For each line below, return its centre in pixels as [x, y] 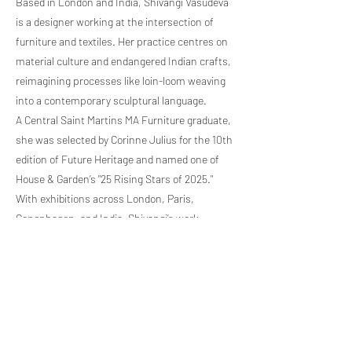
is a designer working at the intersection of [115, 22]
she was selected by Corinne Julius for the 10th [124, 140]
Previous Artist [116, 290]
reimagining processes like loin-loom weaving [121, 81]
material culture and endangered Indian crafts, [123, 61]
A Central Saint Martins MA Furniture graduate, [123, 120]
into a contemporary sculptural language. [111, 101]
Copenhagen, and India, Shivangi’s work [107, 218]
